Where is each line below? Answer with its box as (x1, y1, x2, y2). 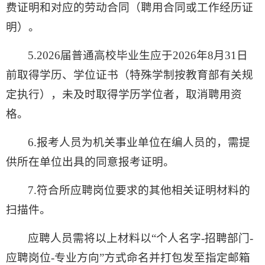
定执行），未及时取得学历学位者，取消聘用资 (6, 88, 242, 101)
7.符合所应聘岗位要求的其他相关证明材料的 (28, 184, 251, 197)
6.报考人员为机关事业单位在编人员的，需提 (28, 136, 251, 149)
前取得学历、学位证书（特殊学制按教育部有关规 (6, 69, 253, 82)
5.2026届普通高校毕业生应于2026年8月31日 (28, 49, 248, 62)
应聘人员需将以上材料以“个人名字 (28, 232, 202, 245)
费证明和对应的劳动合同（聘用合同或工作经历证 (6, 1, 253, 14)
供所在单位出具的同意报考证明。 (6, 156, 174, 169)
